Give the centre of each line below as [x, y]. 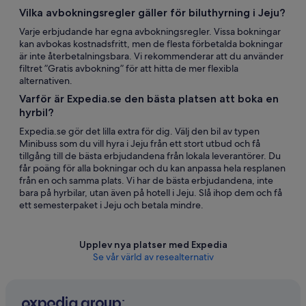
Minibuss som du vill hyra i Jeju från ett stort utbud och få [140, 143]
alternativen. [46, 81]
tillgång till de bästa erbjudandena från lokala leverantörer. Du [150, 156]
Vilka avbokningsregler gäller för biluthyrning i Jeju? [152, 13]
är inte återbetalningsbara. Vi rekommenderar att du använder [151, 56]
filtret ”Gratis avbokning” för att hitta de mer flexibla [129, 68]
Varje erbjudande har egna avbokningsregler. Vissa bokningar [150, 31]
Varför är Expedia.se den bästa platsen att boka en [149, 99]
